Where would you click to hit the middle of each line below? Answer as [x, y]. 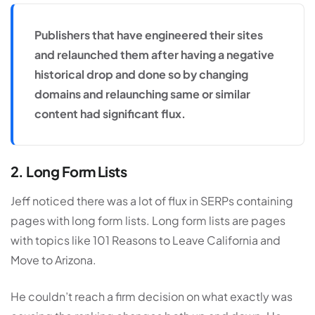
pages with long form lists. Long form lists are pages [148, 221]
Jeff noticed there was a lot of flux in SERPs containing [152, 201]
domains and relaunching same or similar [142, 94]
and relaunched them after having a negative [154, 55]
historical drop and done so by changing [141, 75]
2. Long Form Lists [69, 172]
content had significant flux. [110, 114]
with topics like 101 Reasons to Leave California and [146, 240]
